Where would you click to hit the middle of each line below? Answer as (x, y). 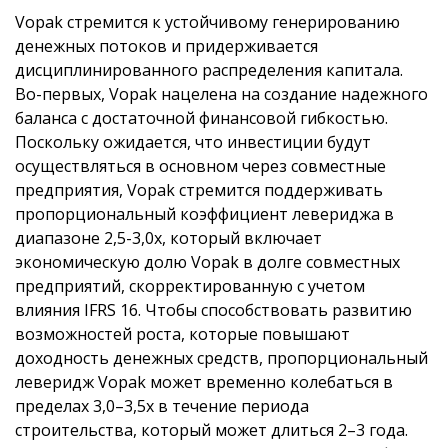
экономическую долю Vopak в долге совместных (207, 261)
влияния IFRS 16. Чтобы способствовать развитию (213, 309)
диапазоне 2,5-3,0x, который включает (168, 237)
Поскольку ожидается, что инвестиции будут (193, 141)
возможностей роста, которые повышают (182, 333)
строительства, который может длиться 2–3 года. (211, 429)
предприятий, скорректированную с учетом (190, 285)
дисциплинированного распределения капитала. (209, 69)
